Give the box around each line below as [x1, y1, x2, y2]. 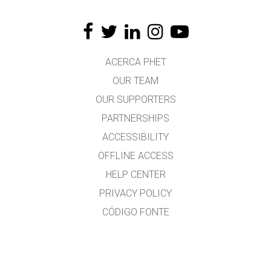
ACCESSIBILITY [102, 131, 169, 143]
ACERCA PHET [105, 56, 166, 68]
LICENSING [111, 225, 160, 237]
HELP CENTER [105, 169, 166, 180]
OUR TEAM [113, 75, 158, 87]
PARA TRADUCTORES [90, 244, 181, 255]
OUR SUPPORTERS [95, 94, 176, 105]
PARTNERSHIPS [102, 113, 169, 124]
